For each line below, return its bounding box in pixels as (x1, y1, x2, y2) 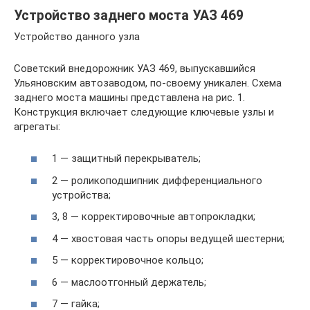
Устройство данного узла (14, 30, 140, 43)
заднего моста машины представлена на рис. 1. (14, 91, 245, 104)
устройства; (52, 188, 111, 201)
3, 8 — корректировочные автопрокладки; (52, 210, 255, 224)
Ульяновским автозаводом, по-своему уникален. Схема (14, 76, 282, 89)
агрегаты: (14, 120, 60, 133)
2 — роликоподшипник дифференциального (52, 174, 262, 187)
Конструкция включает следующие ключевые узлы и (14, 105, 274, 118)
